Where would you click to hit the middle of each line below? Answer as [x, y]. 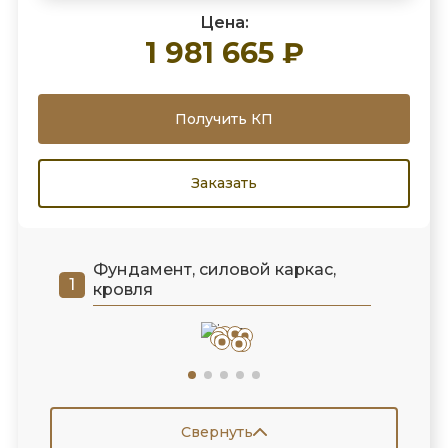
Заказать [224, 183]
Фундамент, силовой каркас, [214, 270]
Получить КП [224, 118]
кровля [122, 290]
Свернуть [217, 431]
